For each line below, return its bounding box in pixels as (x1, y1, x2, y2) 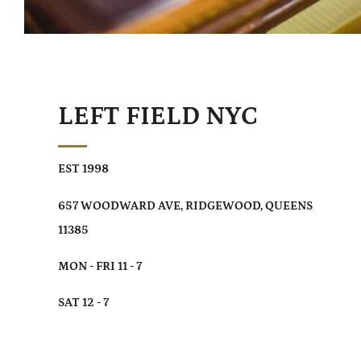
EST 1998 (58, 162, 109, 176)
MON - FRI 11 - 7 (58, 259, 142, 273)
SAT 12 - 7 (58, 296, 109, 310)
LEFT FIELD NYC (58, 102, 258, 132)
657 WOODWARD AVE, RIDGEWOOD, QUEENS (58, 198, 313, 213)
